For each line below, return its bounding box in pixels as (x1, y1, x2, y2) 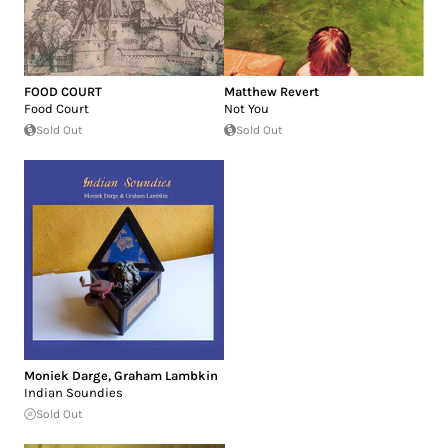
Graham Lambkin (114, 367, 218, 383)
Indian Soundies (24, 384, 123, 400)
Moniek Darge (24, 367, 108, 383)
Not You (224, 100, 269, 116)
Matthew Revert (224, 83, 319, 99)
